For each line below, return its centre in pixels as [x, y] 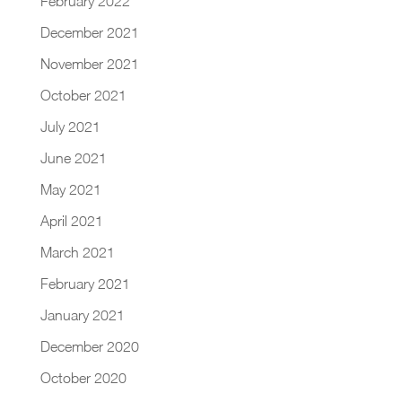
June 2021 [73, 157]
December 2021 [89, 32]
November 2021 [89, 63]
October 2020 [83, 377]
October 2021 [83, 95]
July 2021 [70, 126]
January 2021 [82, 315]
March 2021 [77, 252]
